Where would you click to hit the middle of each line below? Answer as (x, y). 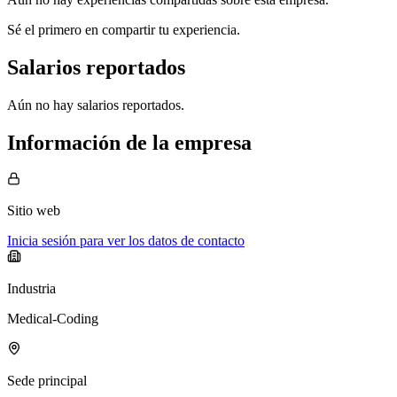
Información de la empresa (129, 142)
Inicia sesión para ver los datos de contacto (126, 241)
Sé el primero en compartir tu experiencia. (124, 29)
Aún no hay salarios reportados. (96, 105)
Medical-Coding (53, 319)
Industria (31, 289)
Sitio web (34, 211)
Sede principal (47, 381)
